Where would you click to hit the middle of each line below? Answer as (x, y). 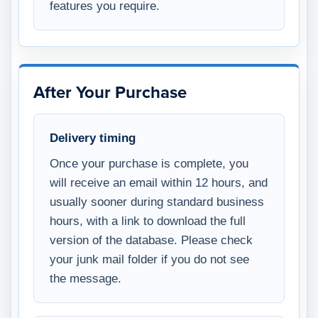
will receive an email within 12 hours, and (159, 182)
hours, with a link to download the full (148, 220)
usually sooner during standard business (157, 201)
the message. (86, 278)
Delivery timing (93, 138)
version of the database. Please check (151, 240)
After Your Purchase (110, 92)
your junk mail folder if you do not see (149, 259)
